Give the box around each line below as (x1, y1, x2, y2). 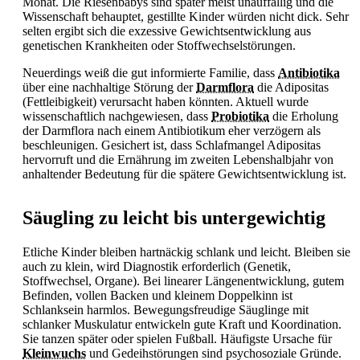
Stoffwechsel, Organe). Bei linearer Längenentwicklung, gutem (22, 273, 344, 288)
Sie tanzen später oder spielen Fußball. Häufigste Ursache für (22, 331, 332, 346)
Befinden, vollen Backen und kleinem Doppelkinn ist (22, 288, 292, 302)
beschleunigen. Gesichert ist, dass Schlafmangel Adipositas (22, 137, 321, 152)
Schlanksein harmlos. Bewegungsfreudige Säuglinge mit (22, 302, 309, 317)
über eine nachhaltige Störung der (22, 80, 196, 94)
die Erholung (269, 108, 338, 123)
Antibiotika (278, 65, 340, 80)
